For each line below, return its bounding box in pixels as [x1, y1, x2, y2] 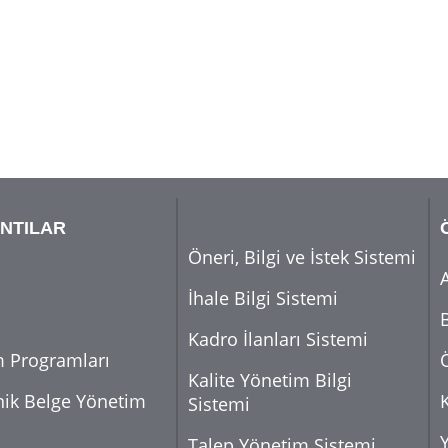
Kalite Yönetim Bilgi [188, 368, 352, 392]
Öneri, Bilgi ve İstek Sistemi [188, 245, 416, 269]
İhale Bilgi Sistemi [188, 286, 338, 310]
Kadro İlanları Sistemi [188, 327, 368, 351]
